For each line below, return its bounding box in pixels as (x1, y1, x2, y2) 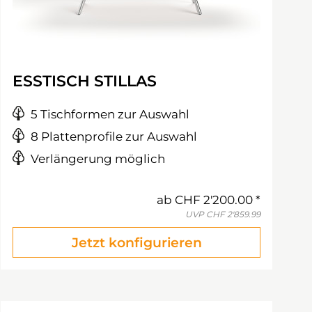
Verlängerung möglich (31, 152, 165, 166)
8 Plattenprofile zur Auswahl (31, 130, 197, 143)
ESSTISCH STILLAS (13, 72, 157, 91)
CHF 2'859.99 (206, 209, 260, 219)
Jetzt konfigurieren (71, 235, 202, 251)
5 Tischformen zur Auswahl (31, 107, 189, 121)
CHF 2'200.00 (175, 193, 253, 207)
